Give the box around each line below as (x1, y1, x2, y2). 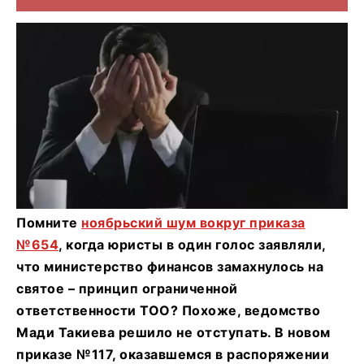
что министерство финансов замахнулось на (16, 258, 323, 275)
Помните (16, 214, 81, 232)
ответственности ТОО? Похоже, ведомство (16, 302, 320, 319)
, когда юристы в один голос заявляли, (58, 236, 326, 253)
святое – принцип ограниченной (16, 280, 238, 297)
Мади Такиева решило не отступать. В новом (16, 324, 331, 341)
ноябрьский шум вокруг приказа (81, 214, 305, 232)
